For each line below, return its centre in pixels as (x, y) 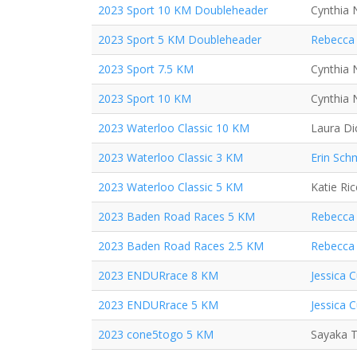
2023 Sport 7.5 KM (146, 69)
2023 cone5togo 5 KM (156, 334)
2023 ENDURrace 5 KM (158, 305)
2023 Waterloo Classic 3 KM (171, 157)
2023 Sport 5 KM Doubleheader (180, 39)
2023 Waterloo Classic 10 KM (174, 128)
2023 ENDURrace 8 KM (158, 275)
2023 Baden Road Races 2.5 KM (181, 246)
